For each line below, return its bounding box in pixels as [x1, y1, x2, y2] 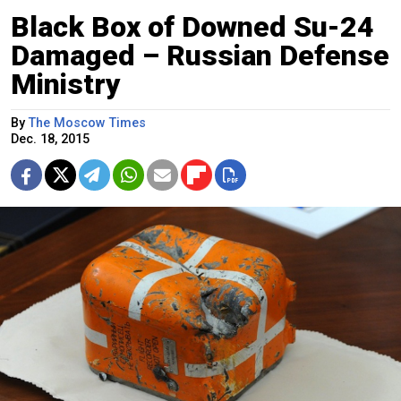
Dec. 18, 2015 [11, 131, 90, 147]
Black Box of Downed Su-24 [11, 9, 374, 44]
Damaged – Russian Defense [11, 38, 389, 73]
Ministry [11, 66, 121, 101]
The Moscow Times [29, 115, 146, 131]
